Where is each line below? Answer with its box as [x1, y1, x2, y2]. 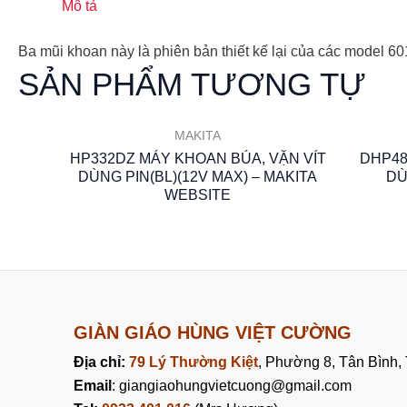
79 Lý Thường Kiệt [128, 353, 258, 370]
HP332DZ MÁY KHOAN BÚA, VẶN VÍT [69, 150, 326, 166]
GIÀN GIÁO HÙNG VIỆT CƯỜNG [73, 322, 352, 342]
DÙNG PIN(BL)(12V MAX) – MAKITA [78, 168, 317, 184]
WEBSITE [164, 186, 231, 203]
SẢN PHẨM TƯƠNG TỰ [18, 66, 366, 102]
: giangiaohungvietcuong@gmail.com [111, 377, 352, 393]
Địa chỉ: [73, 353, 129, 370]
